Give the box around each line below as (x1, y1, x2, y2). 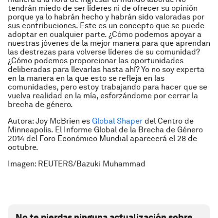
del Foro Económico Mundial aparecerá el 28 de (24, 134, 197, 143)
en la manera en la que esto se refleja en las (8, 73, 164, 83)
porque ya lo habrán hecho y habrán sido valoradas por (8, 12, 204, 21)
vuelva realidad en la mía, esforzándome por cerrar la (8, 91, 198, 100)
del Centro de (143, 116, 194, 126)
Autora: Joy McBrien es (8, 116, 92, 126)
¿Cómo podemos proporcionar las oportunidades (8, 56, 183, 65)
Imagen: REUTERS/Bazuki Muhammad (8, 159, 145, 168)
